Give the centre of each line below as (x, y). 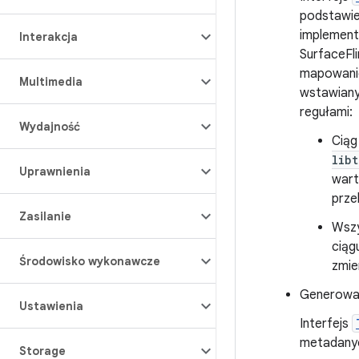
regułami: (326, 112)
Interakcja (48, 37)
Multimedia (51, 82)
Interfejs (326, 324)
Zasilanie (45, 216)
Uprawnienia (55, 171)
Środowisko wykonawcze (90, 261)
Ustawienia (51, 306)
